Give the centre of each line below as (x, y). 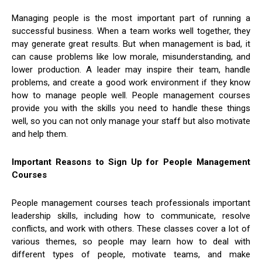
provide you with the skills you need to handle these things (131, 108)
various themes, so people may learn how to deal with (131, 242)
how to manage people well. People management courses (131, 96)
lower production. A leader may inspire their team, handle (131, 70)
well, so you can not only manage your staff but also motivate (131, 121)
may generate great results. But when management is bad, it (131, 44)
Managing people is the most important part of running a (131, 18)
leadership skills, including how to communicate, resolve (131, 216)
